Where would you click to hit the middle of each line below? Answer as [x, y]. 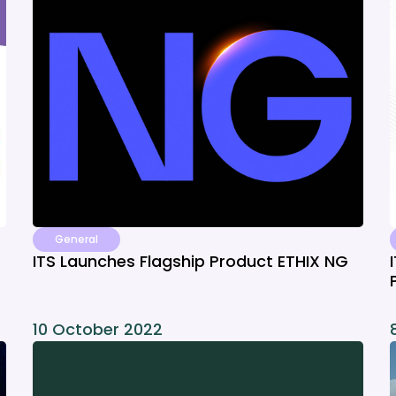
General [77, 239]
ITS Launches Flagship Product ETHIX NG [191, 261]
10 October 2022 [98, 329]
